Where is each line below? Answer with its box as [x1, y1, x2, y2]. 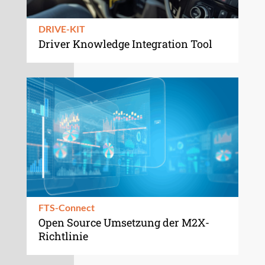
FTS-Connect [38, 201, 95, 213]
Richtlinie [38, 228, 88, 243]
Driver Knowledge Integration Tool [38, 36, 212, 51]
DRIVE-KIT [38, 22, 85, 34]
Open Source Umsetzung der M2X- [38, 215, 209, 230]
